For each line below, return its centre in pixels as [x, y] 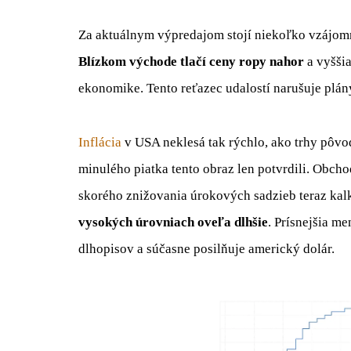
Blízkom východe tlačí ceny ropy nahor [191, 62]
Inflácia [100, 142]
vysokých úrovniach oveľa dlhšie [173, 222]
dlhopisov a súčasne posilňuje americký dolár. [206, 248]
